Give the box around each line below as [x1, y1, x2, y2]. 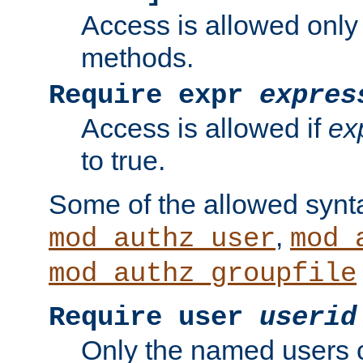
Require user [49, 302, 259, 334]
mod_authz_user [49, 224, 275, 255]
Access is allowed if [81, 113, 328, 144]
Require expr [49, 80, 259, 112]
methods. [81, 42, 194, 74]
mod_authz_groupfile [49, 258, 357, 290]
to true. [81, 145, 165, 177]
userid [259, 302, 357, 334]
